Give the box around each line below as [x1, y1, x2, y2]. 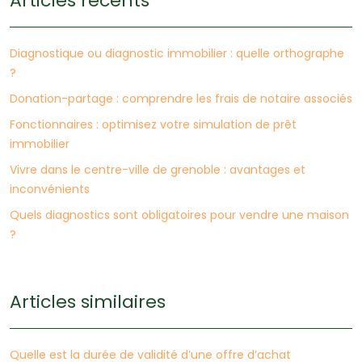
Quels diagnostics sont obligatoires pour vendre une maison [10, 207, 349, 224]
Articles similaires [10, 289, 166, 315]
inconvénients [10, 181, 90, 198]
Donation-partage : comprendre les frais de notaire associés [10, 90, 352, 107]
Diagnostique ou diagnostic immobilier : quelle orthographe [10, 45, 344, 62]
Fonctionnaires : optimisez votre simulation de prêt [10, 116, 297, 133]
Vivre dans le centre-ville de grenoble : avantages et [10, 162, 305, 179]
